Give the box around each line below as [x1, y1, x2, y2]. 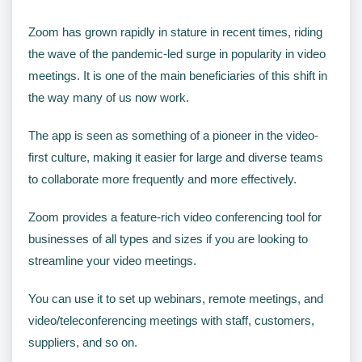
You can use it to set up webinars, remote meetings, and [28, 291, 323, 305]
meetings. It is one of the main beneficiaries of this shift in [28, 68, 327, 82]
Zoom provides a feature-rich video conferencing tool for [28, 209, 322, 224]
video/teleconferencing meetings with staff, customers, [28, 313, 314, 327]
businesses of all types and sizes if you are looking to [28, 231, 308, 246]
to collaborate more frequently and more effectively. [28, 171, 297, 186]
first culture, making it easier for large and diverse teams [28, 149, 323, 164]
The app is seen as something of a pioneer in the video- [28, 128, 318, 142]
